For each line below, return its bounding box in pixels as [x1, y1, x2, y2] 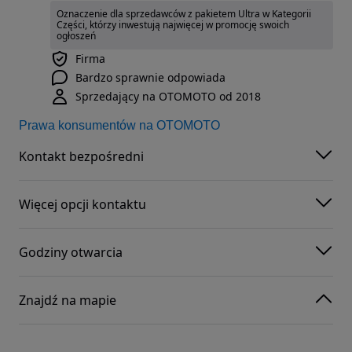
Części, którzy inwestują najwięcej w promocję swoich [57, 18, 289, 32]
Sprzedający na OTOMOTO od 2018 [75, 89, 261, 104]
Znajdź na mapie [19, 291, 116, 309]
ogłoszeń [57, 29, 96, 43]
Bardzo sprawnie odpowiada [75, 70, 225, 86]
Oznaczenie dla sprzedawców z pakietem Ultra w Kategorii [57, 7, 311, 21]
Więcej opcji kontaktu [19, 195, 146, 213]
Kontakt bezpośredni [19, 147, 144, 165]
